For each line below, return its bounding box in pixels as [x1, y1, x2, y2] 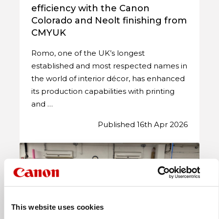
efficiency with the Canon [31, 2, 150, 14]
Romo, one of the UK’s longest [31, 48, 145, 58]
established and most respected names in [31, 61, 188, 70]
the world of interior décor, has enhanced [31, 73, 185, 83]
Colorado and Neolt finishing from [31, 15, 187, 26]
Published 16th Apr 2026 [97, 119, 188, 129]
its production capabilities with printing [31, 86, 175, 96]
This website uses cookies [11, 202, 104, 211]
